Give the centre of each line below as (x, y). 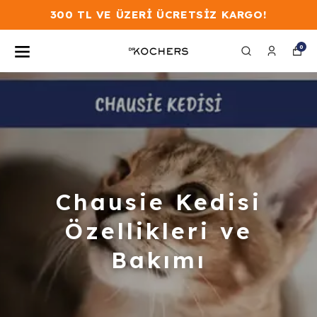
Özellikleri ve (158, 230)
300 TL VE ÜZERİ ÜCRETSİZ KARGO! (158, 15)
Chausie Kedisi (158, 201)
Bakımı (158, 259)
